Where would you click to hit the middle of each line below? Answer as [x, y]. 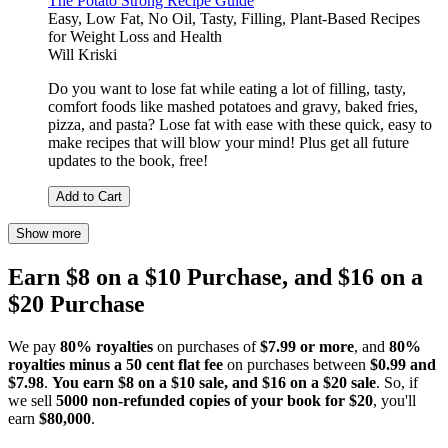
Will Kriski [82, 55]
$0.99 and [403, 365]
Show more [48, 234]
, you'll [394, 401]
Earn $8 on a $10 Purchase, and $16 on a [215, 277]
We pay [34, 347]
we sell [32, 401]
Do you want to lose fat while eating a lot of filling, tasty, [227, 89]
